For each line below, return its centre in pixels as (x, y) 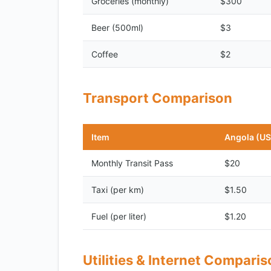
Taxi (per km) (118, 190)
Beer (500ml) (117, 28)
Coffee (105, 54)
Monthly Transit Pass (132, 163)
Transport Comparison (158, 98)
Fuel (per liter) (119, 216)
